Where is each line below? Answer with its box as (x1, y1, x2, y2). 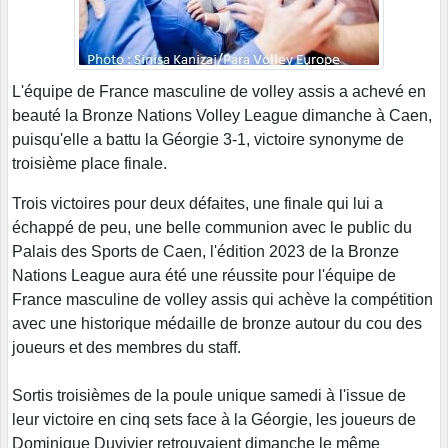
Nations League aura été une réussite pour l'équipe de (12, 266, 396, 284)
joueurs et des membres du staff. (12, 338, 241, 356)
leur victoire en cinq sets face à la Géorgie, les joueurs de (12, 410, 416, 428)
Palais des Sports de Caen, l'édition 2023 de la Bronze (12, 242, 399, 260)
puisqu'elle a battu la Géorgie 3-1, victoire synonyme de (12, 130, 404, 148)
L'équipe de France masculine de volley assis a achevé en (12, 82, 426, 100)
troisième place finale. (12, 154, 167, 172)
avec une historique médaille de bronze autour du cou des (12, 314, 422, 332)
